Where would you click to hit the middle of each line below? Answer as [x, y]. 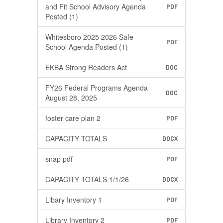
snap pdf [59, 159]
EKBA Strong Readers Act [86, 67]
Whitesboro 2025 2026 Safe [89, 37]
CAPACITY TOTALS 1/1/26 [87, 179]
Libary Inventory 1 [74, 200]
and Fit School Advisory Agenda [96, 6]
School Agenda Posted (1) [87, 47]
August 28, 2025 [71, 98]
